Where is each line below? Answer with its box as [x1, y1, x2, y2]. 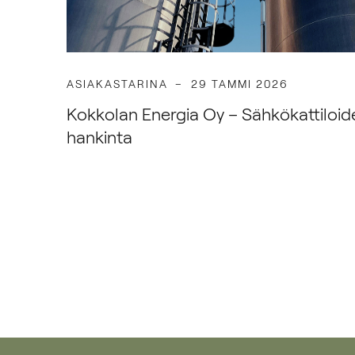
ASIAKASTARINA [67, 75, 168, 90]
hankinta [67, 124, 132, 147]
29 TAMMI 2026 [191, 75, 288, 90]
